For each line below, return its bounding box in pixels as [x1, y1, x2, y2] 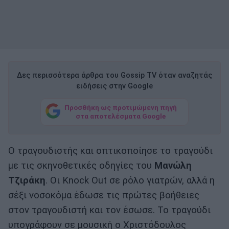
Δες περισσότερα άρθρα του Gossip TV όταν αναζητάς [17, 71, 212, 80]
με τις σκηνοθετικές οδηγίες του [8, 160, 154, 172]
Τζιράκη [8, 175, 45, 187]
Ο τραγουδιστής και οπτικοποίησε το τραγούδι [8, 145, 213, 157]
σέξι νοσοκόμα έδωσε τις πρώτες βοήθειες [8, 190, 199, 201]
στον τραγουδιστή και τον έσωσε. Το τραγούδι [8, 204, 211, 216]
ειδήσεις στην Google [76, 82, 153, 91]
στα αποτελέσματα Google [76, 111, 166, 120]
